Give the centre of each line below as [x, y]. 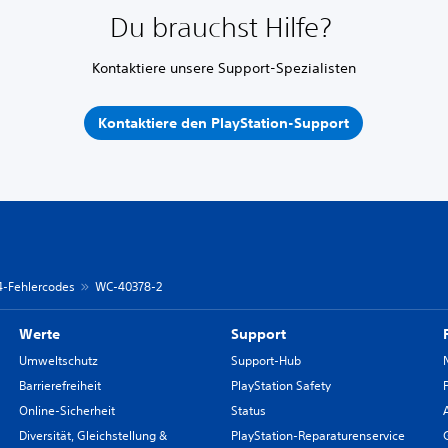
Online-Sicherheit [66, 410]
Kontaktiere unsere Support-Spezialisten [223, 68]
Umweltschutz [58, 360]
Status [248, 410]
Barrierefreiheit [59, 385]
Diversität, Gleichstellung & [93, 435]
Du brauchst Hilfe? [223, 27]
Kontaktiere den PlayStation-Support [224, 122]
